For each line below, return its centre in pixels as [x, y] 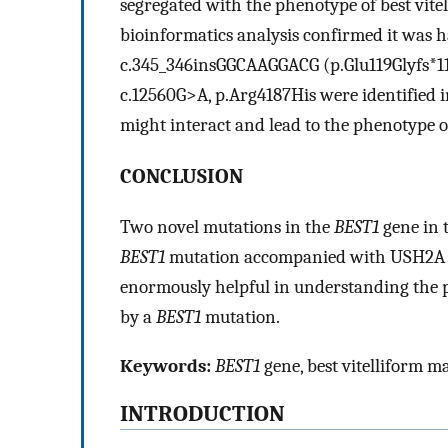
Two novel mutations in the [227, 227]
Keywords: [165, 365]
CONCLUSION [181, 175]
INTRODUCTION [202, 414]
